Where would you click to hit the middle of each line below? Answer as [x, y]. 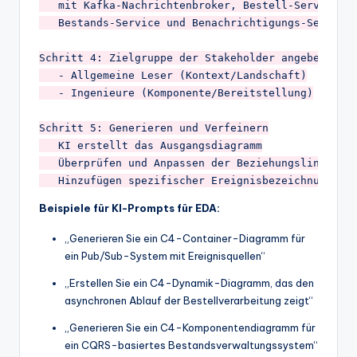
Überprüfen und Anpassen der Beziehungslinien [189, 163]
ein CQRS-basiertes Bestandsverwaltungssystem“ [191, 345]
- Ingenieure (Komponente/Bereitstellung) [176, 92]
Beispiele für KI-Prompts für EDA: [129, 208]
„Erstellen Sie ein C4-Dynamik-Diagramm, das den [189, 282]
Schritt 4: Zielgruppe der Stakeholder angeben [182, 57]
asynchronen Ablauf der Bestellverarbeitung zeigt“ [189, 300]
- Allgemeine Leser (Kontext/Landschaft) [173, 75]
